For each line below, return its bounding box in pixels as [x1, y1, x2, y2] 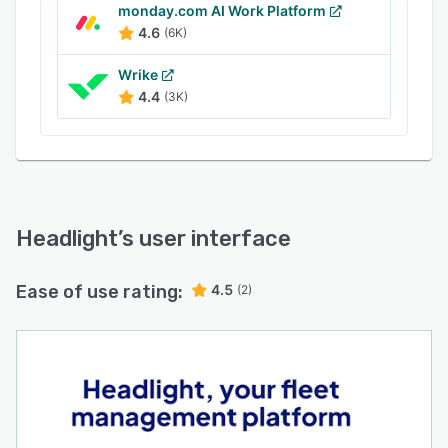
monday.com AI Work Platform [118, 2, 326, 19]
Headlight [16, 225, 118, 252]
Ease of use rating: [16, 281, 183, 303]
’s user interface [118, 225, 291, 252]
